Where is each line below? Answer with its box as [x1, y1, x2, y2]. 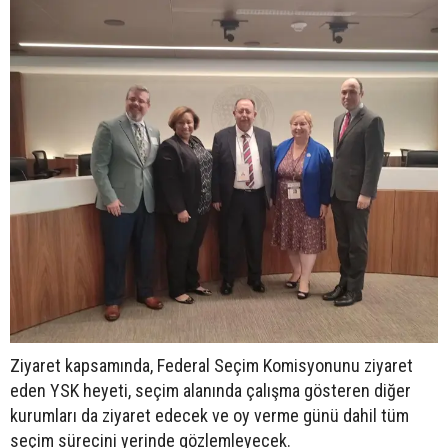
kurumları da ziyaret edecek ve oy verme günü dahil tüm [10, 404, 409, 426]
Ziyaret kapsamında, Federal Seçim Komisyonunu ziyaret [10, 354, 413, 376]
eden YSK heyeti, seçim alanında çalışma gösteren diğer [10, 379, 411, 401]
